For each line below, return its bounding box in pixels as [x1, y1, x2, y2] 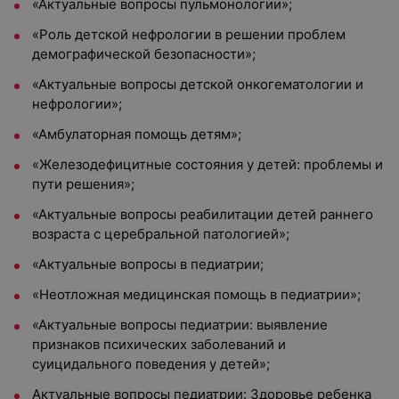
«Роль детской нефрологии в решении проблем [32, 26, 346, 43]
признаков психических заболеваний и [32, 336, 286, 353]
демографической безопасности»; [32, 45, 256, 62]
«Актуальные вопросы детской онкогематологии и [32, 76, 363, 93]
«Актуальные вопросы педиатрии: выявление [32, 316, 328, 333]
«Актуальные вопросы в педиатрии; [32, 256, 264, 273]
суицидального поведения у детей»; [32, 355, 270, 372]
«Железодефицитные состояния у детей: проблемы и [32, 156, 383, 173]
